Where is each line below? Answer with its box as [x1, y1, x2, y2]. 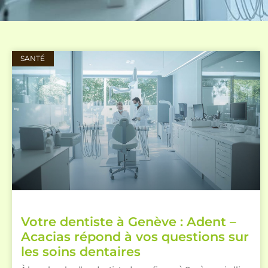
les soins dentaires [21, 243, 141, 259]
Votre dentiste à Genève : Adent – [21, 214, 236, 229]
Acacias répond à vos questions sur [21, 229, 249, 244]
